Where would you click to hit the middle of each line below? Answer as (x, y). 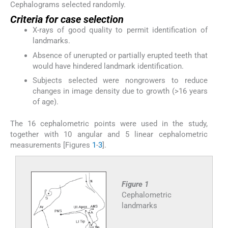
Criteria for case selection (67, 20)
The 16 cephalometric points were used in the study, (109, 123)
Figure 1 (135, 184)
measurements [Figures (51, 145)
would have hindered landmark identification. (108, 66)
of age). (45, 102)
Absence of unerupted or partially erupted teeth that (120, 55)
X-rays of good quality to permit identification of (120, 30)
